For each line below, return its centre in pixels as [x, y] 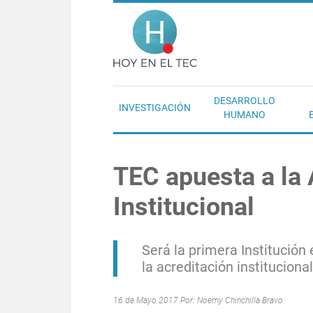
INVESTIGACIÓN [155, 108]
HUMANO [245, 115]
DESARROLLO [245, 101]
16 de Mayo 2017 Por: [155, 300]
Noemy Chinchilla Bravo [240, 300]
